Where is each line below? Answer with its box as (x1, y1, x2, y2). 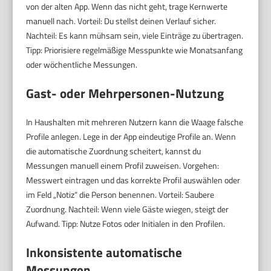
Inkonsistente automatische (26, 243, 183, 263)
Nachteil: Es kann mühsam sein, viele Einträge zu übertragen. (26, 29, 244, 42)
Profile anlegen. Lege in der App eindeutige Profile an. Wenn (26, 130, 237, 143)
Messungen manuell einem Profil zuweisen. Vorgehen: (26, 159, 220, 172)
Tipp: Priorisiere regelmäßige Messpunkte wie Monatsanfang (26, 44, 243, 57)
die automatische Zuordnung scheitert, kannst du (26, 145, 201, 158)
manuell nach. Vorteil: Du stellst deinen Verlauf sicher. (26, 15, 217, 28)
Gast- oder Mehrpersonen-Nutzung (26, 83, 224, 103)
